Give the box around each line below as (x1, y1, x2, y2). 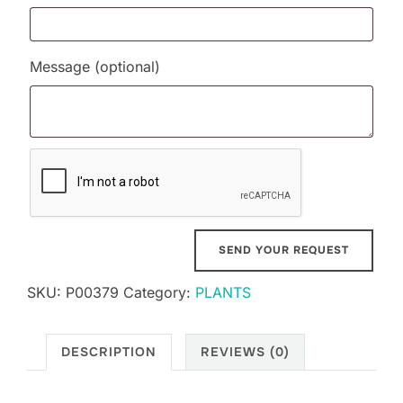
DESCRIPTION (61, 344, 157, 360)
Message (30, 58, 94, 76)
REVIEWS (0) (201, 344, 290, 360)
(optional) (94, 58, 160, 76)
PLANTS (195, 283, 251, 301)
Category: (123, 283, 195, 301)
